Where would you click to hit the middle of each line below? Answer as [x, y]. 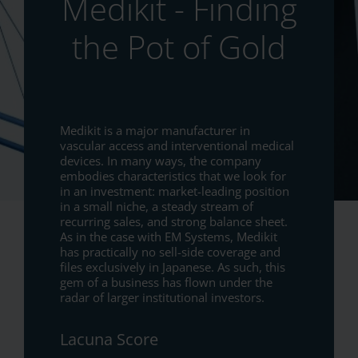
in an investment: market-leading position [175, 191]
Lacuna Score [109, 340]
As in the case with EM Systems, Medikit [169, 237]
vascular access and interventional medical [177, 146]
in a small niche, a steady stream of [157, 207]
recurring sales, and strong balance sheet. [174, 222]
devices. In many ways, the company [161, 161]
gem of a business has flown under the [166, 282]
